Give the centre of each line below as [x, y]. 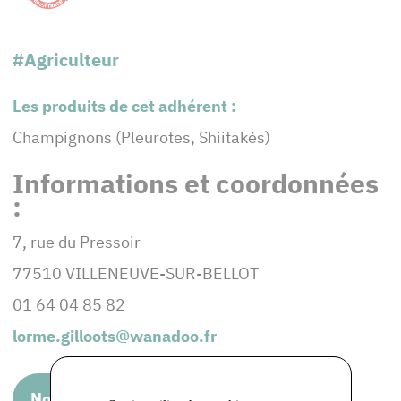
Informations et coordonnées [196, 183]
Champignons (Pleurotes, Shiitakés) [141, 138]
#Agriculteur [66, 60]
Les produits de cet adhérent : [126, 107]
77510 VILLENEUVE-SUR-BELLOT [136, 274]
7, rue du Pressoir [77, 243]
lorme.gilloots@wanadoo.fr [115, 337]
